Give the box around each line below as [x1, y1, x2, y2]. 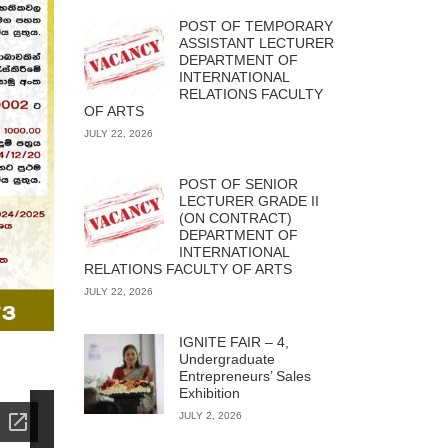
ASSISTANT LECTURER [178, 35, 334, 51]
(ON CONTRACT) [178, 210, 292, 226]
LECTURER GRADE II [178, 193, 319, 209]
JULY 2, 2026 [178, 410, 242, 421]
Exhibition [178, 385, 240, 401]
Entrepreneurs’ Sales [178, 368, 311, 384]
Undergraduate [178, 351, 275, 367]
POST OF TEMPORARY [178, 18, 333, 34]
